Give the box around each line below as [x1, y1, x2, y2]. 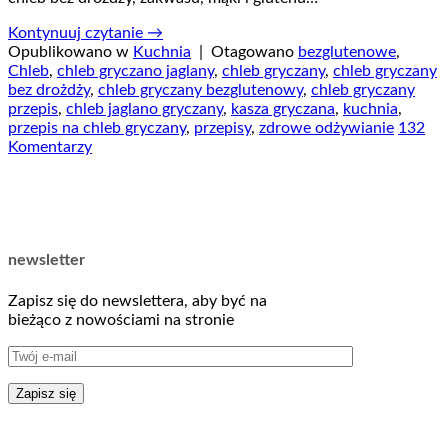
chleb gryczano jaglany [57, 62, 214, 79]
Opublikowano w [8, 43, 133, 60]
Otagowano [211, 43, 298, 60]
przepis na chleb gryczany [8, 119, 186, 136]
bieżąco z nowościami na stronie [8, 311, 234, 328]
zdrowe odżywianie [259, 119, 394, 136]
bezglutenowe [298, 43, 396, 60]
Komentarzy [8, 138, 92, 155]
